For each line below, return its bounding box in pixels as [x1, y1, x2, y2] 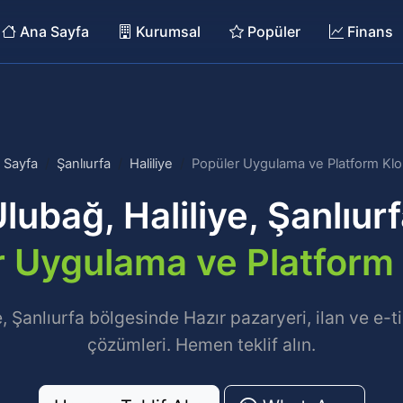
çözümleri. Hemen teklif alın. [87, 334, 316, 355]
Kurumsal [132, 22, 201, 40]
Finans [344, 22, 393, 40]
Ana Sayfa [16, 22, 89, 40]
